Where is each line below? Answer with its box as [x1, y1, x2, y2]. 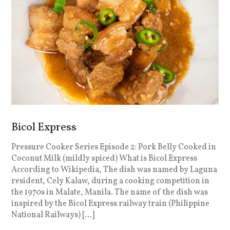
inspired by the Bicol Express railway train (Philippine [11, 198, 210, 210]
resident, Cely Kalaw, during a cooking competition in [11, 176, 210, 187]
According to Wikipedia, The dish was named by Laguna [11, 164, 218, 176]
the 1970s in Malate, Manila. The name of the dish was [11, 187, 208, 199]
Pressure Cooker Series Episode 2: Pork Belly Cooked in [11, 142, 217, 154]
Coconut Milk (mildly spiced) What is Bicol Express [11, 153, 198, 165]
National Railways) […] [11, 209, 95, 221]
